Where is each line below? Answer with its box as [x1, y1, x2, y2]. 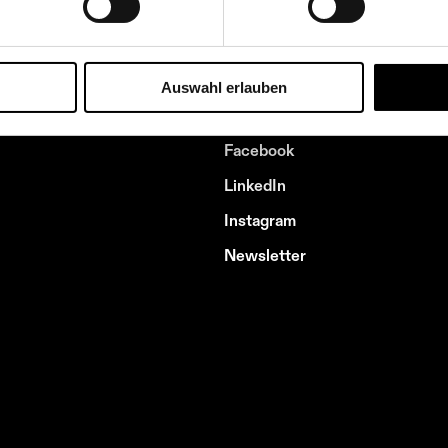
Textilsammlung [224, 8, 336, 24]
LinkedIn [224, 177, 286, 193]
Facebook [224, 142, 294, 158]
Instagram [224, 212, 296, 228]
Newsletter [224, 247, 306, 263]
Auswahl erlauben [161, 78, 287, 96]
